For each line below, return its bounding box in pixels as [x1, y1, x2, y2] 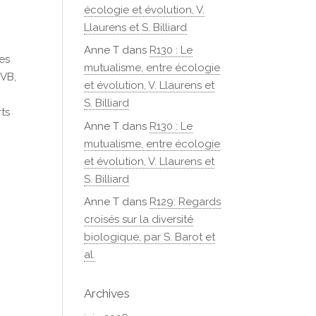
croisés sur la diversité [84, 213, 194, 226]
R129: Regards [150, 195, 221, 208]
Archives [84, 286, 130, 300]
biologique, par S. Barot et [84, 231, 216, 243]
